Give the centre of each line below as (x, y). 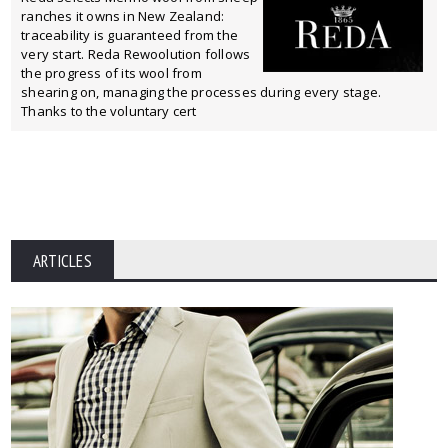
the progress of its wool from (111, 73)
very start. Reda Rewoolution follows (136, 54)
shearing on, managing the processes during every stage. (201, 92)
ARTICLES (62, 261)
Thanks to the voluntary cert (109, 111)
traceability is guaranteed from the (130, 35)
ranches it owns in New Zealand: (123, 16)
